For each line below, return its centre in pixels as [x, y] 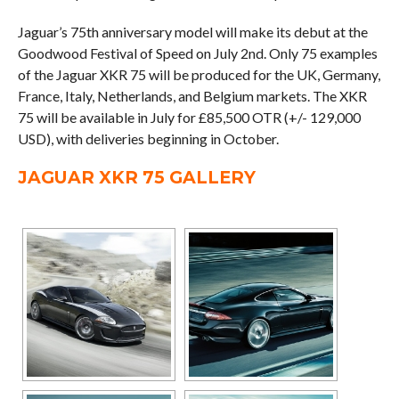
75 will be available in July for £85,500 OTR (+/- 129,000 [189, 118]
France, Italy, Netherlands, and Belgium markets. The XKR [192, 96]
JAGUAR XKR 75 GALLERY [136, 178]
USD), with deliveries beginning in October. [148, 139]
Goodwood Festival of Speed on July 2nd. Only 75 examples [197, 53]
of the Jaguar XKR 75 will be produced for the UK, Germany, [199, 75]
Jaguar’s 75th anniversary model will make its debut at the [192, 32]
